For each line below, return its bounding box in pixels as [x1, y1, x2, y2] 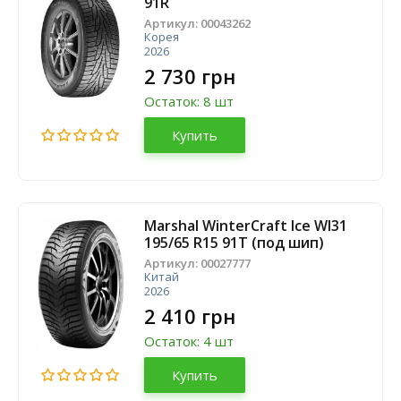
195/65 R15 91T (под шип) [144, 233, 324, 252]
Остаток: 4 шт [144, 332, 234, 350]
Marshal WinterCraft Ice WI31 [144, 216, 347, 235]
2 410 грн [144, 303, 235, 329]
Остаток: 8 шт [144, 92, 234, 110]
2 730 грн [144, 63, 235, 90]
